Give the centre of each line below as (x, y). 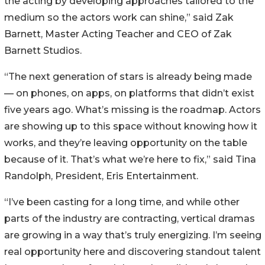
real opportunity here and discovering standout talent (132, 252)
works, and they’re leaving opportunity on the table (126, 143)
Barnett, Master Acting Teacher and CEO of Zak (118, 34)
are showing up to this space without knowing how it (131, 127)
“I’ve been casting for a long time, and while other (122, 202)
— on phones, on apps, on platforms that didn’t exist (129, 93)
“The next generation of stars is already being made (128, 77)
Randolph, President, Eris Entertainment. (101, 176)
